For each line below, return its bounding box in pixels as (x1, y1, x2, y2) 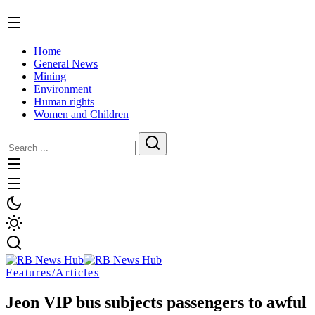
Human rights (34, 96, 94, 108)
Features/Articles (6, 266, 100, 279)
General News (34, 58, 98, 70)
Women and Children (34, 108, 129, 121)
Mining (34, 70, 66, 83)
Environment (34, 83, 91, 96)
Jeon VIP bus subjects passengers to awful (6, 293, 307, 312)
